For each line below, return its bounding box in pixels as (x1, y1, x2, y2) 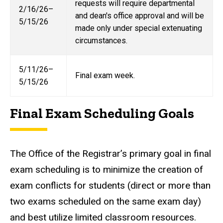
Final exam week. (75, 71, 135, 81)
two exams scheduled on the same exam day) (10, 196, 201, 208)
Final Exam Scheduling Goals (10, 105, 194, 122)
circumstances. (75, 36, 127, 46)
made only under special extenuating (75, 23, 202, 33)
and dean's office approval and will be (75, 11, 204, 21)
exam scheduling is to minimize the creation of (10, 164, 203, 176)
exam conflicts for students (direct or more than (10, 180, 211, 192)
